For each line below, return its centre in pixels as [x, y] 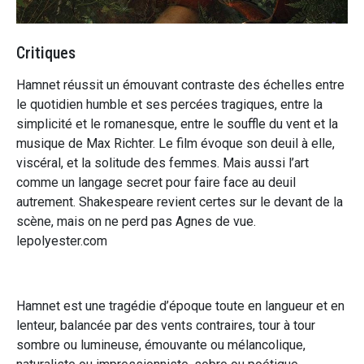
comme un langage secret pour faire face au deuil [156, 182]
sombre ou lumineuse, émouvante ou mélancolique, [161, 344]
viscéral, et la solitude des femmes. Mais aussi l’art [162, 162]
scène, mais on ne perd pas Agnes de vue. [136, 221]
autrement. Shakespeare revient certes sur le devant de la [180, 201]
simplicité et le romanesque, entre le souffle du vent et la [177, 123]
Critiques [46, 52]
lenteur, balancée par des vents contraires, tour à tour [166, 325]
